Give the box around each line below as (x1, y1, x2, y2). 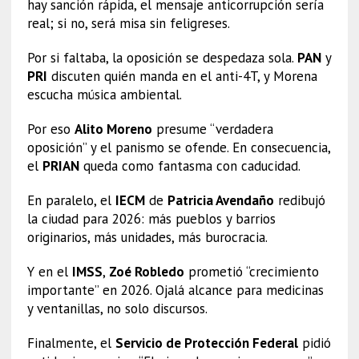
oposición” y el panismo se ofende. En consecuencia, (26, 138, 330, 156)
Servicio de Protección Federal (115, 333, 298, 352)
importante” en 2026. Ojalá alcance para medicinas (26, 280, 324, 299)
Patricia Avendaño (167, 191, 274, 209)
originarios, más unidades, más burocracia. (26, 228, 268, 246)
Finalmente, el (26, 333, 115, 352)
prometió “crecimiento (184, 262, 319, 280)
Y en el (26, 262, 72, 280)
